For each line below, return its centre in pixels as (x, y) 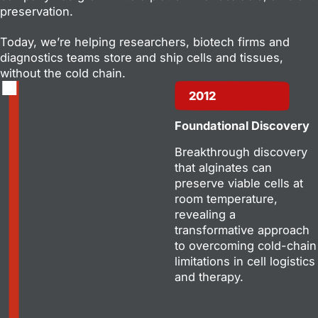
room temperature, (226, 198)
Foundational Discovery (242, 125)
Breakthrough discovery (241, 152)
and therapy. (209, 276)
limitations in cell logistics (245, 261)
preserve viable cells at (239, 183)
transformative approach (242, 230)
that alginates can (223, 167)
